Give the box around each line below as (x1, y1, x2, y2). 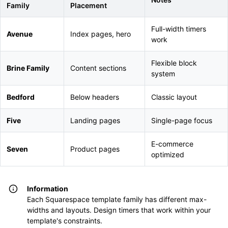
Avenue (7, 30, 33, 38)
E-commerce (151, 139, 193, 148)
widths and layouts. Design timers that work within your (27, 206, 211, 214)
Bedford (7, 93, 35, 101)
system (151, 69, 175, 78)
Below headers (70, 93, 119, 101)
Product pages (70, 145, 120, 153)
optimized (151, 150, 184, 159)
